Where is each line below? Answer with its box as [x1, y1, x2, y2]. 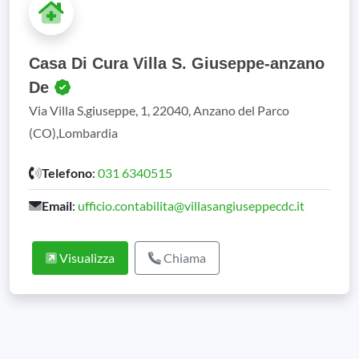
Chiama [161, 250, 206, 265]
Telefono [42, 165, 92, 180]
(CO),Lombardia [29, 125, 118, 140]
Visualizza [57, 250, 115, 265]
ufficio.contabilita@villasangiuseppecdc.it [78, 198, 305, 213]
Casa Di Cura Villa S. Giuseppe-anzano [29, 54, 325, 72]
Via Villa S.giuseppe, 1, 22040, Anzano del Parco [29, 103, 289, 118]
